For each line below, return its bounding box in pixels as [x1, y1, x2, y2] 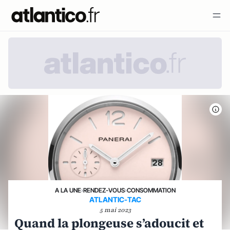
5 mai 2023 [99, 206, 131, 214]
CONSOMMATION [126, 186, 176, 194]
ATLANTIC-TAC [89, 195, 141, 204]
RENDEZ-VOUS [83, 186, 125, 194]
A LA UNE [54, 186, 81, 194]
